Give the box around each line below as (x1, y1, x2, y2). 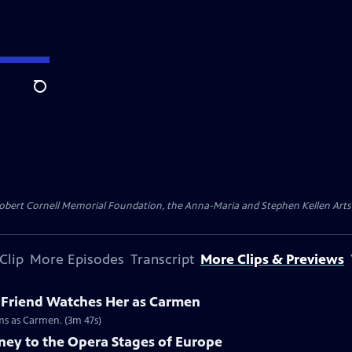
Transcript (130, 251, 194, 268)
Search (33, 87, 71, 103)
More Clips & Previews (200, 251, 344, 268)
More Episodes (30, 251, 124, 268)
